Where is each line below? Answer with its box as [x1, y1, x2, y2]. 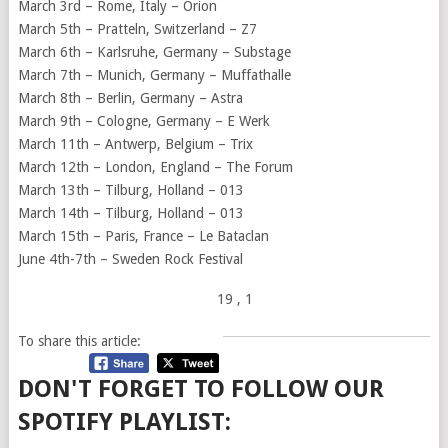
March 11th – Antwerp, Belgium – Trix [17, 136, 253, 153]
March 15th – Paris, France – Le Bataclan [17, 228, 269, 245]
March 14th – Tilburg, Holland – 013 [17, 205, 244, 222]
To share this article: [17, 332, 141, 349]
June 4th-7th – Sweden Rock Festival [17, 251, 243, 268]
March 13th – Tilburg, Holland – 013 [17, 182, 244, 199]
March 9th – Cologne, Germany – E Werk [17, 113, 270, 130]
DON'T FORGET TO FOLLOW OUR [17, 375, 384, 404]
